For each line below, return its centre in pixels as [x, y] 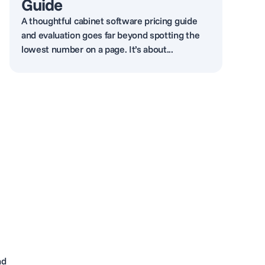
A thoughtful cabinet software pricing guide [109, 21]
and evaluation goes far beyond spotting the [111, 35]
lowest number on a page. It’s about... [97, 49]
